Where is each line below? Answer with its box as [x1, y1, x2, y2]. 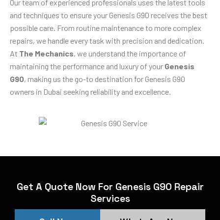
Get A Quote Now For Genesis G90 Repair [16, 180, 204, 193]
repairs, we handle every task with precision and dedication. [10, 36, 204, 46]
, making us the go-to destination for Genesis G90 [24, 74, 185, 84]
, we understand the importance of [74, 49, 186, 58]
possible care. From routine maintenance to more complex [10, 23, 201, 33]
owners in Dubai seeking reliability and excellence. [10, 87, 171, 97]
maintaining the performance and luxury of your [10, 61, 165, 71]
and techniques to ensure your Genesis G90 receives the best [10, 10, 207, 20]
